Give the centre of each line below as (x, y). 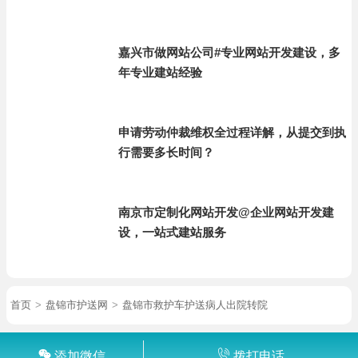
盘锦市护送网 (77, 305)
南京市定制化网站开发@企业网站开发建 (226, 212)
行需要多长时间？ (166, 152)
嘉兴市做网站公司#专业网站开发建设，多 (229, 52)
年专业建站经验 (160, 72)
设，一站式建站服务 (172, 232)
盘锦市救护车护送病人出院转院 (195, 305)
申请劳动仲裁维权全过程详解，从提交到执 (232, 132)
